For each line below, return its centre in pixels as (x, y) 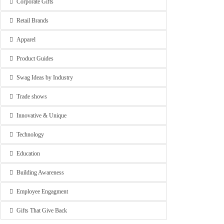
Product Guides (35, 58)
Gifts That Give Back (41, 210)
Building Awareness (40, 172)
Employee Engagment (42, 191)
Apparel (26, 39)
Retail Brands (32, 20)
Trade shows (31, 96)
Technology (30, 134)
